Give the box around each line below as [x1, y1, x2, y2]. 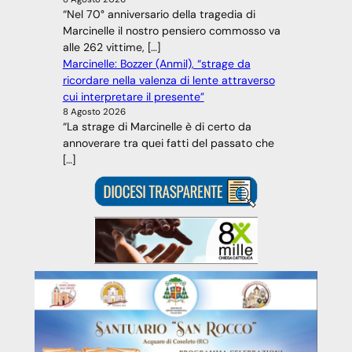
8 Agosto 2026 [62, 106, 126, 119]
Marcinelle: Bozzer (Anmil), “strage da [62, 57, 251, 71]
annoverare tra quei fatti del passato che [62, 136, 274, 151]
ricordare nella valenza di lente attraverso [62, 73, 275, 88]
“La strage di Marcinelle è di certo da [62, 119, 251, 134]
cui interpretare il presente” [62, 90, 204, 104]
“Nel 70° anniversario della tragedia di [62, 7, 255, 22]
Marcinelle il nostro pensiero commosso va [62, 24, 280, 38]
